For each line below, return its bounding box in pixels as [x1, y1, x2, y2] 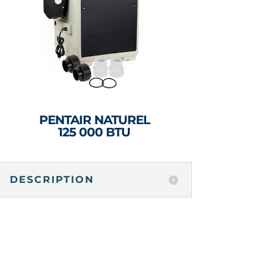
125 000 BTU [58, 124, 131, 139]
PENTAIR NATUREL [39, 112, 150, 127]
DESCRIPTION [9, 174, 94, 186]
